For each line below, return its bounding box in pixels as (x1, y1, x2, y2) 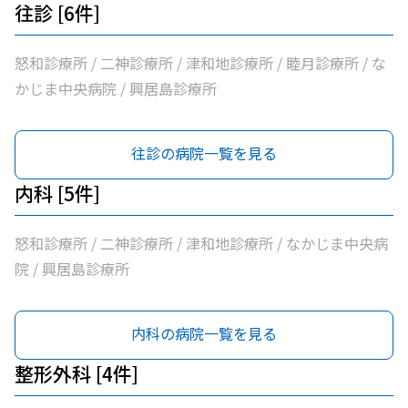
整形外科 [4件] (15, 360, 138, 387)
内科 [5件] (15, 179, 100, 207)
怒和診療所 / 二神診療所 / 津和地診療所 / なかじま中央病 (15, 232, 388, 254)
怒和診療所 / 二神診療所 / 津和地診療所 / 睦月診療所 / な (15, 52, 386, 74)
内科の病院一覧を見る (131, 322, 277, 344)
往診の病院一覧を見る (131, 142, 277, 164)
